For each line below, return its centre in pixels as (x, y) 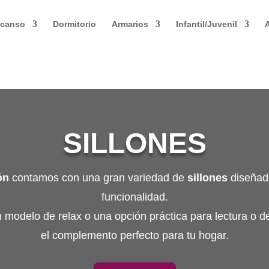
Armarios (130, 24)
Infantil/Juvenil (207, 24)
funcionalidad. (134, 197)
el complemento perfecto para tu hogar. (134, 235)
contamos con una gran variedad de (98, 177)
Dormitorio (74, 24)
